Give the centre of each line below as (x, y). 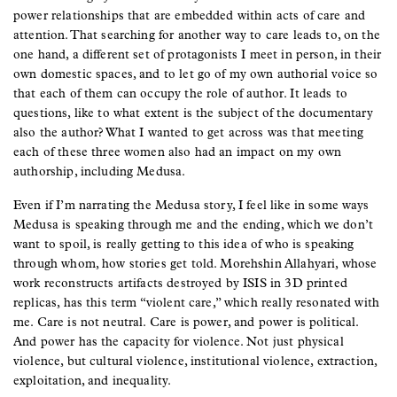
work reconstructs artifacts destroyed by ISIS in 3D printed (180, 283)
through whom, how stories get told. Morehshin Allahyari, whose (195, 263)
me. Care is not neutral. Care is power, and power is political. (186, 322)
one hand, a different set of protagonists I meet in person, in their (198, 54)
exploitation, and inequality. (94, 380)
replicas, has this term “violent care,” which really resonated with (197, 302)
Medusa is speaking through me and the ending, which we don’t (194, 224)
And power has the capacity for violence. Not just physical (179, 341)
